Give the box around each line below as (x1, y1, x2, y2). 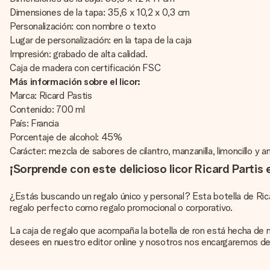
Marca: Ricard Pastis (10, 90, 92, 101)
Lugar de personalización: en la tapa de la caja (10, 34, 192, 46)
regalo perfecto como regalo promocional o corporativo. (10, 202, 233, 213)
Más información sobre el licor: (10, 76, 141, 87)
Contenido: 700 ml (10, 104, 85, 115)
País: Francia (10, 118, 59, 129)
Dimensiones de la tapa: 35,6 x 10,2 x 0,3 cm (10, 7, 190, 18)
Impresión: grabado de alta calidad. (10, 48, 148, 60)
